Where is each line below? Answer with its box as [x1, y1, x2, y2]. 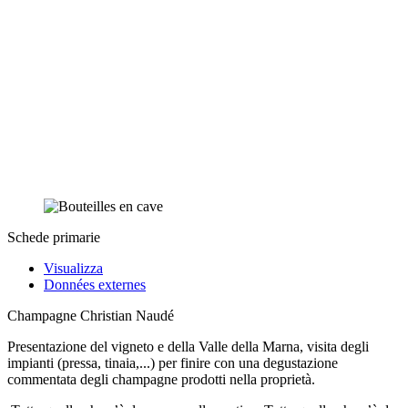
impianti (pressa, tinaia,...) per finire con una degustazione [7, 354, 338, 371]
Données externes [44, 276, 146, 292]
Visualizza [44, 260, 103, 276]
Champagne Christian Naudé [7, 307, 174, 323]
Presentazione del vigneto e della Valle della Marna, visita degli [7, 338, 369, 354]
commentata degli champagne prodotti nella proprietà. [7, 371, 315, 387]
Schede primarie [7, 229, 100, 245]
